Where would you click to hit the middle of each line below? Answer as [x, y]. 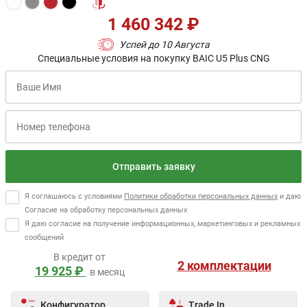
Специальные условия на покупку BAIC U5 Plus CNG [153, 58]
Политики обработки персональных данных [201, 196]
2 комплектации [224, 265]
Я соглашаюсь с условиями [74, 196]
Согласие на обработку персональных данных [106, 210]
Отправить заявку [153, 166]
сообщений [44, 237]
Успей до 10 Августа [164, 44]
